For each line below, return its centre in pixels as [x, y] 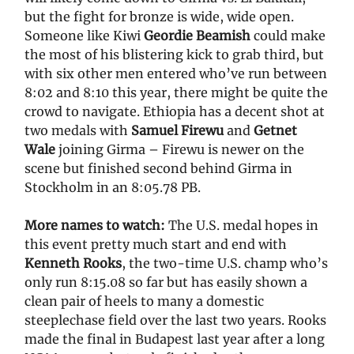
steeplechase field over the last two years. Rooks [175, 320]
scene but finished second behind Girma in [158, 168]
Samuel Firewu [179, 130]
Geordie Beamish [197, 35]
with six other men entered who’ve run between [176, 73]
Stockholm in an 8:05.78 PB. [113, 187]
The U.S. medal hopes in [243, 225]
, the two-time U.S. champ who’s [225, 263]
